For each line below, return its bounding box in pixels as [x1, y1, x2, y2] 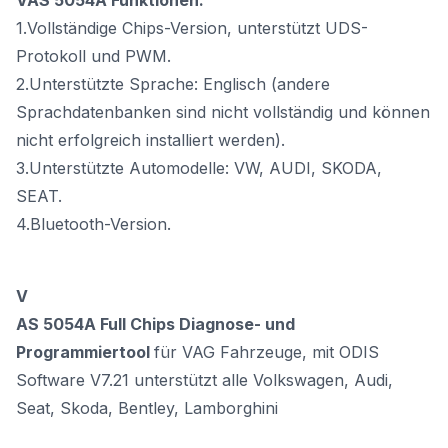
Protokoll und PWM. [16, 45, 171, 66]
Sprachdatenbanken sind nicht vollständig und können [16, 101, 430, 122]
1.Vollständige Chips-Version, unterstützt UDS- [16, 17, 368, 38]
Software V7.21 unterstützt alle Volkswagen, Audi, [16, 369, 393, 390]
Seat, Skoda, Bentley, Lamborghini [16, 397, 278, 418]
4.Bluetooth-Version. [16, 213, 171, 234]
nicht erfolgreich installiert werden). [16, 129, 285, 150]
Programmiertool [16, 341, 154, 362]
